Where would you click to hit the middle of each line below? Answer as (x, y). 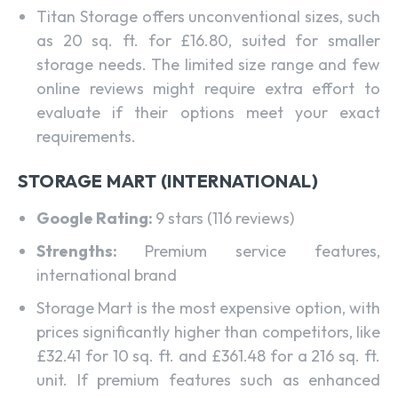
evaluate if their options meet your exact (208, 112)
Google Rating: (96, 218)
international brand (107, 275)
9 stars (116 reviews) (225, 218)
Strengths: (91, 251)
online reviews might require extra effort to (208, 88)
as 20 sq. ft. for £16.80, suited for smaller (208, 40)
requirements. (86, 136)
